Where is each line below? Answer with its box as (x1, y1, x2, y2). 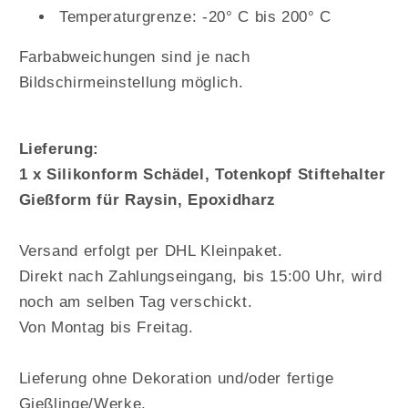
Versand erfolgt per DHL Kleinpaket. (18, 241, 283, 259)
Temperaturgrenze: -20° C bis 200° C (59, 7, 332, 25)
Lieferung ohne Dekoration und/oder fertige (18, 369, 334, 386)
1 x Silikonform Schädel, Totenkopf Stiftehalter (18, 165, 386, 182)
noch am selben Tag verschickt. (18, 292, 253, 310)
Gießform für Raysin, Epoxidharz (18, 190, 276, 208)
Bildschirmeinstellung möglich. (18, 74, 244, 91)
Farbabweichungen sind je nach (18, 48, 250, 66)
